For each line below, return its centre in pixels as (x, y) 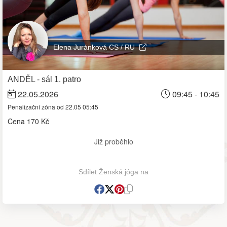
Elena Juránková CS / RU (95, 47)
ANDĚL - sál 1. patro (44, 79)
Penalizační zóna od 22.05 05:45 (53, 106)
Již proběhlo (113, 141)
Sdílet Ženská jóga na (113, 172)
